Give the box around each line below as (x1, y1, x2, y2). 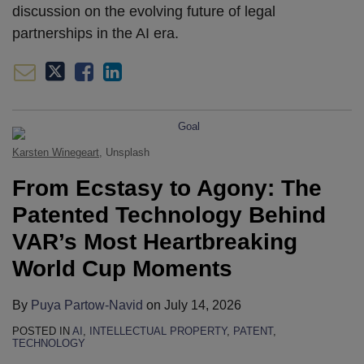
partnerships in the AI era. (12, 25, 179, 41)
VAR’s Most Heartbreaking (12, 229, 297, 254)
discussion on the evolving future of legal (12, 3, 275, 19)
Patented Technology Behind (12, 202, 326, 227)
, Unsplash (99, 146, 149, 158)
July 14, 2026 (164, 298, 241, 312)
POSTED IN (12, 325, 72, 337)
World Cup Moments (12, 256, 232, 281)
